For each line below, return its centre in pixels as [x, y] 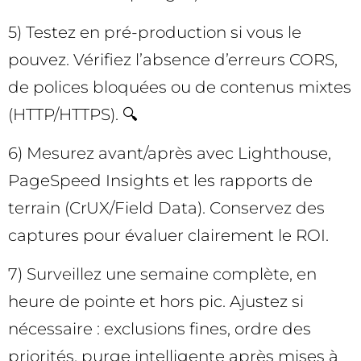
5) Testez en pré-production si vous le [155, 32]
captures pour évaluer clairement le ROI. [168, 236]
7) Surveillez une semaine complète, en [162, 274]
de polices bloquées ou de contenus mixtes [180, 87]
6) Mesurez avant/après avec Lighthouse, [170, 154]
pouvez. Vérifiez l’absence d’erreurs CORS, [173, 59]
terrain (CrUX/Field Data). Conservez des [166, 208]
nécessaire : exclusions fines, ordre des [160, 329]
